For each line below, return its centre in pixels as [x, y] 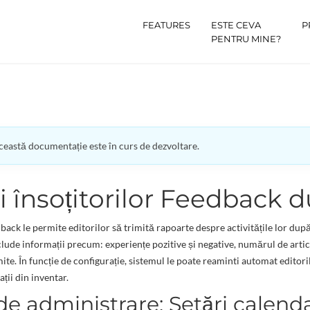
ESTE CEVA [236, 25]
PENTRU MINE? [246, 39]
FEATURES [166, 25]
